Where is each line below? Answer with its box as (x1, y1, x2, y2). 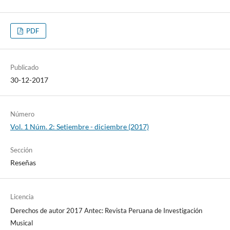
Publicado (10, 63, 39, 71)
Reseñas (10, 158, 36, 167)
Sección (10, 145, 32, 154)
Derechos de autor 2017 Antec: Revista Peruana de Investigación (10, 206, 202, 215)
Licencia (10, 192, 34, 201)
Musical (10, 218, 33, 227)
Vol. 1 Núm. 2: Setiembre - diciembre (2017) (10, 122, 149, 131)
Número (10, 109, 34, 118)
